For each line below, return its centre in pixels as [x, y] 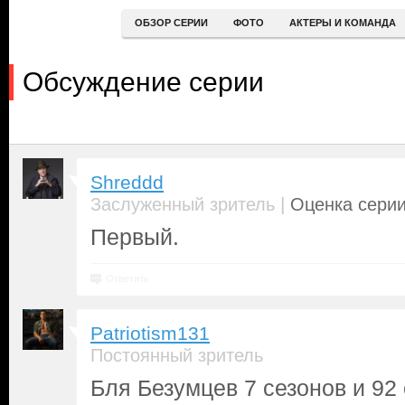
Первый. [135, 237]
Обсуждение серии [143, 82]
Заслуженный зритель [183, 204]
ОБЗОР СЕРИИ [171, 23]
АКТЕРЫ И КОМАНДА [342, 23]
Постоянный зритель [177, 355]
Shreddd [127, 183]
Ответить [127, 278]
